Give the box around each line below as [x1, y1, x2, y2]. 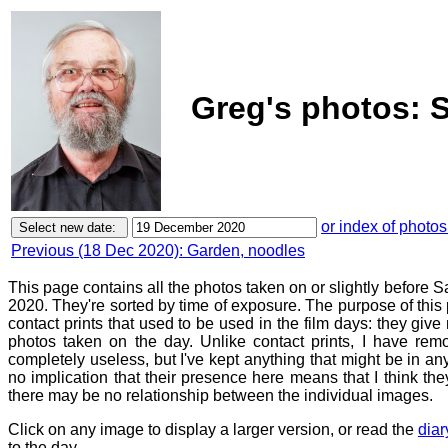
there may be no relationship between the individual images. [8, 387, 433, 404]
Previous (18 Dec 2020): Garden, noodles [11, 242, 305, 259]
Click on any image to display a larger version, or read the [8, 421, 418, 438]
